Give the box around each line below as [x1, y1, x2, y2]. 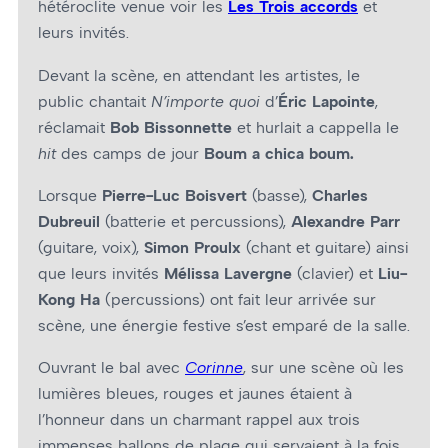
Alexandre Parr [286, 212, 400, 232]
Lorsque [38, 186, 102, 206]
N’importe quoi [151, 91, 265, 111]
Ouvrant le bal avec [38, 358, 185, 378]
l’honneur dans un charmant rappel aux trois [38, 410, 360, 430]
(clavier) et [292, 264, 378, 284]
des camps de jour [56, 143, 204, 163]
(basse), [247, 186, 312, 206]
